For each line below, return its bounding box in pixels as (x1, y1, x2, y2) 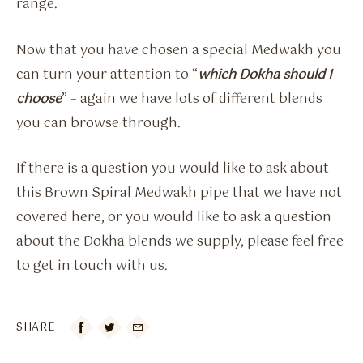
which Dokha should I (198, 63, 332, 86)
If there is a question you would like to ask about (16, 158, 329, 181)
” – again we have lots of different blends (62, 88, 322, 110)
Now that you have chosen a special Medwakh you (16, 39, 341, 62)
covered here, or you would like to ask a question (16, 207, 331, 229)
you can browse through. (16, 112, 181, 135)
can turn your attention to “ (16, 63, 198, 86)
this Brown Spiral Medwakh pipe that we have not (16, 182, 342, 205)
